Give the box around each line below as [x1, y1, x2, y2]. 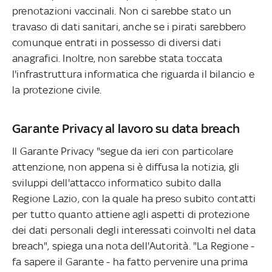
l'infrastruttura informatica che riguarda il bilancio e [12, 67, 255, 80]
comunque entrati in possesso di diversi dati [12, 36, 221, 49]
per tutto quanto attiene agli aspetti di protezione [12, 208, 250, 220]
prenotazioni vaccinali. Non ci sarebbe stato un [12, 4, 232, 17]
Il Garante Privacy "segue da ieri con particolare [12, 144, 233, 157]
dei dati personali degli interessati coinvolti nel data [12, 223, 256, 236]
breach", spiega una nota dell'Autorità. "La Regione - [12, 239, 255, 252]
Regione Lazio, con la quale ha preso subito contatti [12, 192, 256, 205]
